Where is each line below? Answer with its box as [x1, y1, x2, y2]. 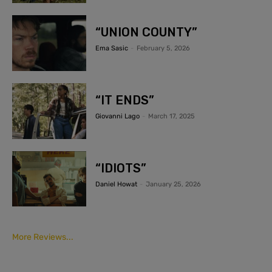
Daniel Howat [95, 180, 138, 188]
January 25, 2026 [146, 180, 202, 188]
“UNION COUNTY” [95, 25, 198, 40]
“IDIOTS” [95, 160, 147, 175]
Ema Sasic [95, 44, 129, 53]
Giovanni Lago [95, 112, 140, 121]
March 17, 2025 [148, 112, 195, 121]
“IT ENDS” [95, 93, 155, 108]
